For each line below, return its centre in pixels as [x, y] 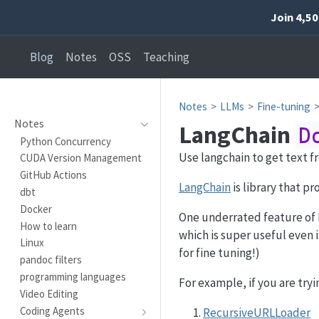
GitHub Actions [53, 175]
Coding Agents [52, 310]
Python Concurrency [65, 141]
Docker [36, 209]
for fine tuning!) [219, 252]
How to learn [48, 226]
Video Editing [49, 293]
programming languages [73, 276]
